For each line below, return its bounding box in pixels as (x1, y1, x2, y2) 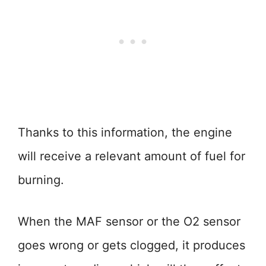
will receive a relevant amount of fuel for (18, 149, 245, 163)
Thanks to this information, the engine (18, 125, 232, 140)
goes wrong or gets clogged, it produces (18, 238, 245, 252)
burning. (18, 173, 64, 187)
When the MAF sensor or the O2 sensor (18, 214, 240, 229)
